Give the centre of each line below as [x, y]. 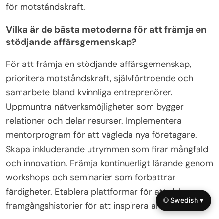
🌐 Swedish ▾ [184, 200]
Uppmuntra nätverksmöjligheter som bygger [95, 106]
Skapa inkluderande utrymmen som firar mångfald [107, 149]
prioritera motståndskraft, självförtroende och [99, 78]
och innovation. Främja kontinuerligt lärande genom [109, 163]
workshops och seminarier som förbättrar [91, 177]
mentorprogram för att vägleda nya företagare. [101, 135]
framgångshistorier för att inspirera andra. [91, 206]
